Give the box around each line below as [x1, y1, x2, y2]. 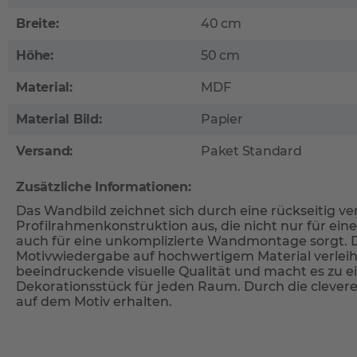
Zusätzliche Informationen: [16, 179, 191, 194]
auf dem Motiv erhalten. [16, 294, 172, 309]
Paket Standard [201, 143, 302, 159]
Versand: [16, 143, 73, 159]
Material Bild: [16, 112, 102, 127]
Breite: [16, 16, 59, 31]
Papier [201, 112, 243, 127]
